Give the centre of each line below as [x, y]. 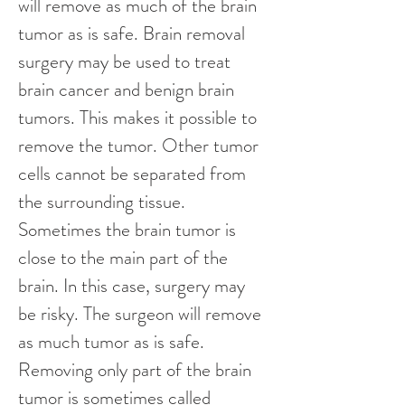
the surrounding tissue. [104, 202]
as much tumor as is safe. [113, 342]
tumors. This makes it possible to [140, 118]
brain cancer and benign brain [128, 89]
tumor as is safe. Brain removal [134, 33]
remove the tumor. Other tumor [141, 146]
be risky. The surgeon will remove [142, 314]
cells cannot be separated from [134, 174]
